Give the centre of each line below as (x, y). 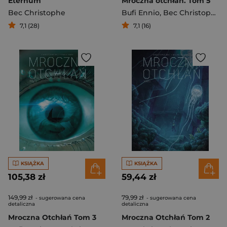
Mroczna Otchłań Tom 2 (166, 217)
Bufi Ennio (141, 13)
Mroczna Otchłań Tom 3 (52, 217)
